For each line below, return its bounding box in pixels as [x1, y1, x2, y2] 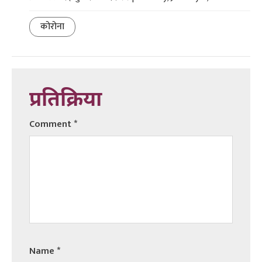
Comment [29, 116, 74, 132]
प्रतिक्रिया [29, 87, 102, 114]
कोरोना [40, 18, 64, 35]
